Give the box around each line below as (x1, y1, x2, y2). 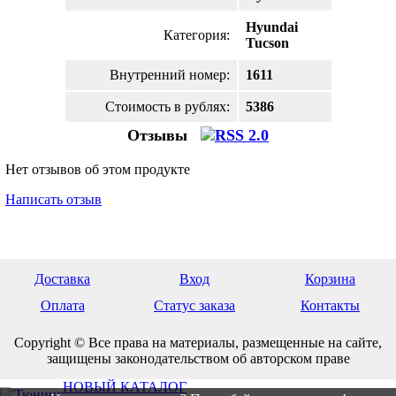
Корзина (305, 271, 355, 286)
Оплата (40, 298, 85, 313)
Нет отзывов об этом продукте (5, 162, 190, 177)
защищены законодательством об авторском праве (46, 351, 350, 366)
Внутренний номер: (109, 67, 230, 82)
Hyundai (245, 19, 298, 34)
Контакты (301, 298, 360, 313)
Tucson (245, 35, 289, 50)
